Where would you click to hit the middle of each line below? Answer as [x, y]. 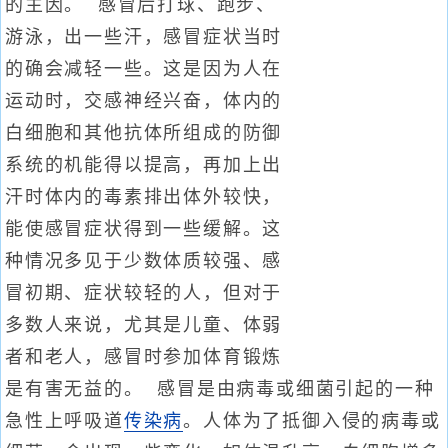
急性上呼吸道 [64, 421]
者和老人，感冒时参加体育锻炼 [144, 357]
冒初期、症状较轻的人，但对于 [144, 293]
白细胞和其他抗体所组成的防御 [144, 133]
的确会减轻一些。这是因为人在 [144, 69]
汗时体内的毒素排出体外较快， [144, 197]
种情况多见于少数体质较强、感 [144, 261]
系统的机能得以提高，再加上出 [144, 165]
